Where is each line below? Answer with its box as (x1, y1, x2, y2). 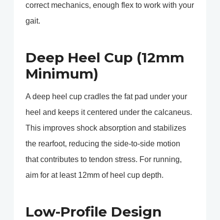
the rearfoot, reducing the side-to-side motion (26, 139, 180, 148)
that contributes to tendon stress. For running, (26, 155, 182, 164)
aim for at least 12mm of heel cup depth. (26, 171, 164, 180)
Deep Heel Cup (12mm (26, 49, 184, 66)
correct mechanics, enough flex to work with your (26, 1, 194, 10)
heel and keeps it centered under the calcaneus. (26, 108, 192, 117)
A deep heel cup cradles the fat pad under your (26, 92, 187, 101)
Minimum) (26, 65, 98, 82)
